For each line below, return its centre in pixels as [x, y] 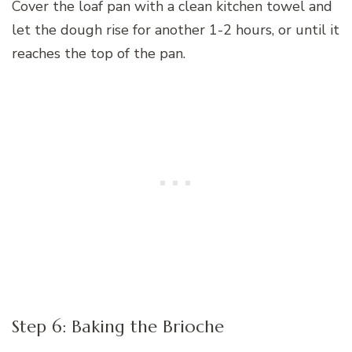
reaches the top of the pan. [99, 53]
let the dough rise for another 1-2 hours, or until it [176, 29]
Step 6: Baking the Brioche [118, 326]
